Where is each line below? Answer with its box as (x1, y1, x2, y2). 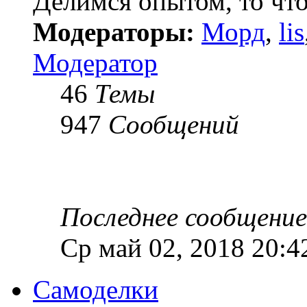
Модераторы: (33, 17, 195, 47)
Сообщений (108, 110, 239, 140)
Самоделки (33, 275, 158, 305)
